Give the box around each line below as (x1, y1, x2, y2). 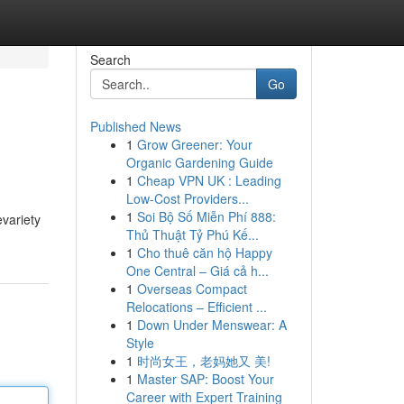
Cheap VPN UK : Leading (136, 171, 281, 189)
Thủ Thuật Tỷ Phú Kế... (125, 225, 259, 243)
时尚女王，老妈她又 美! (136, 352, 271, 370)
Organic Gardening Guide (125, 153, 273, 171)
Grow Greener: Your (136, 135, 252, 153)
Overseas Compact (136, 280, 247, 298)
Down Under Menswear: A (136, 316, 287, 334)
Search (89, 50, 131, 69)
